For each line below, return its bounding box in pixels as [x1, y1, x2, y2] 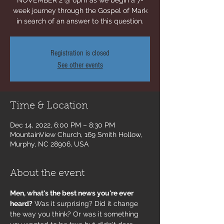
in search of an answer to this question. [16, 17, 143, 25]
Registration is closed [50, 48, 109, 57]
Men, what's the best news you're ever [10, 189, 135, 197]
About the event [10, 168, 84, 178]
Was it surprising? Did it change [32, 199, 140, 207]
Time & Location [10, 101, 88, 111]
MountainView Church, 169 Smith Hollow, [10, 130, 142, 138]
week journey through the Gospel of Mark [12, 6, 147, 14]
